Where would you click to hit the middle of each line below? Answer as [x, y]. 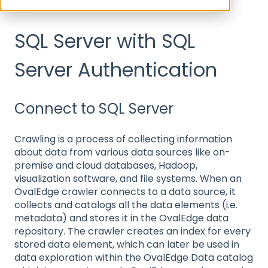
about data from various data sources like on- [122, 153]
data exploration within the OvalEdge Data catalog [134, 258]
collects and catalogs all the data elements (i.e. [126, 205]
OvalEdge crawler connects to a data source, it [125, 192]
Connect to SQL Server [94, 108]
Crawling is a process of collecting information [123, 139]
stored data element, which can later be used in [127, 245]
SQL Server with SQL [105, 41]
